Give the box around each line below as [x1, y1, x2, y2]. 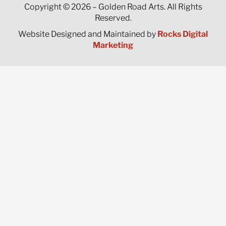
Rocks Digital [157, 29, 208, 39]
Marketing [93, 40, 133, 50]
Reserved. [94, 13, 132, 23]
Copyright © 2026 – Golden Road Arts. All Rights [24, 2, 202, 12]
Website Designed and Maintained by [18, 29, 157, 39]
